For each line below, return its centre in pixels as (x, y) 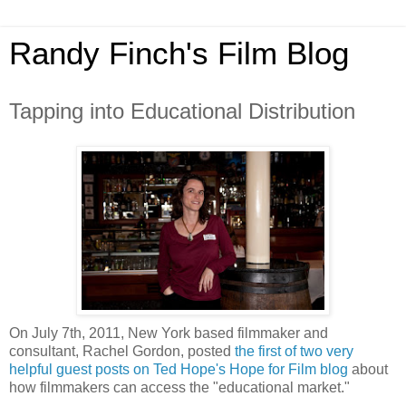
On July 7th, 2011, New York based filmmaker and (169, 333)
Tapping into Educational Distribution (182, 111)
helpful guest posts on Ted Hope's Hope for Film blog (179, 369)
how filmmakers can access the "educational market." (179, 387)
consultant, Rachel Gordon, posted (122, 351)
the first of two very (294, 351)
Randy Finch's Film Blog (179, 53)
